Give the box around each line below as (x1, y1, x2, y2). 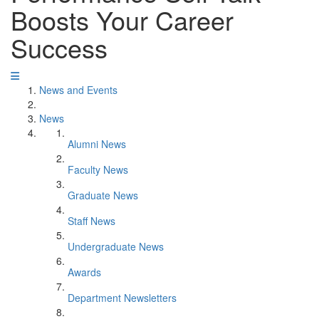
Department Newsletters (68, 291, 177, 305)
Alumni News (68, 137, 126, 151)
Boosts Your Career (11, 1, 234, 38)
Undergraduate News (68, 239, 164, 253)
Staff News (68, 214, 115, 228)
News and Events (39, 83, 117, 97)
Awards (68, 265, 101, 279)
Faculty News (68, 162, 128, 177)
